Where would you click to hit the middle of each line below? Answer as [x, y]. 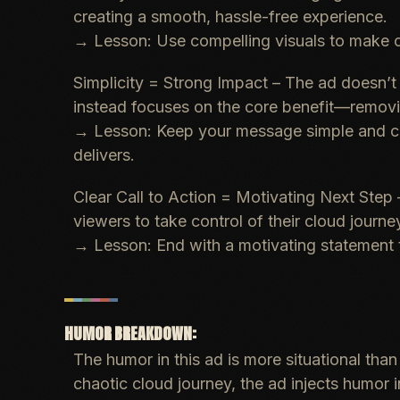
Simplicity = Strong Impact [171, 83]
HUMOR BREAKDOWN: [130, 333]
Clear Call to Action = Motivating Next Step [233, 197]
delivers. [104, 155]
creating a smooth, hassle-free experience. [230, 17]
